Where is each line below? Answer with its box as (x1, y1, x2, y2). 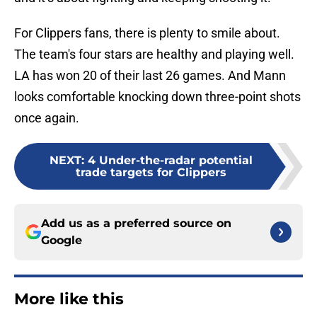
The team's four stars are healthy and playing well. (14, 47, 294, 62)
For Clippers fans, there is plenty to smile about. (14, 25, 280, 41)
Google (41, 234, 82, 248)
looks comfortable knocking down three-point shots (14, 89, 301, 105)
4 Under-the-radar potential (87, 154, 253, 168)
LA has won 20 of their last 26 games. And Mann (14, 68, 286, 83)
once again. (14, 110, 79, 126)
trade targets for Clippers (75, 166, 226, 180)
